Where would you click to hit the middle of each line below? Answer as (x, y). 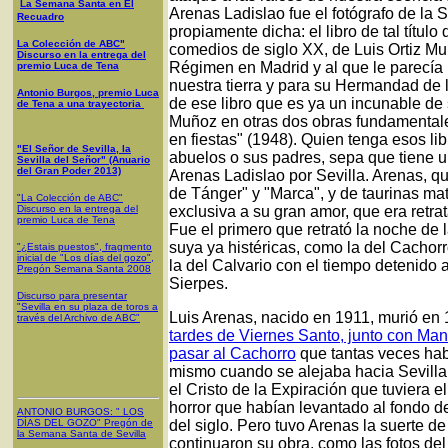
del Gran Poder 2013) (69, 170)
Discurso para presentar (72, 295)
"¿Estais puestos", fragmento (84, 246)
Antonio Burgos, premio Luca (88, 92)
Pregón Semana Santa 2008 (84, 268)
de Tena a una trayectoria (80, 103)
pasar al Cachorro (232, 353)
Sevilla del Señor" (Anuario (83, 159)
